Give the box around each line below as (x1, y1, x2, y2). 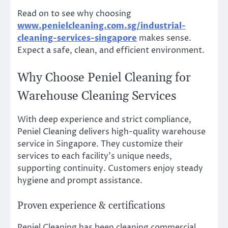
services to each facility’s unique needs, (17, 150, 172, 162)
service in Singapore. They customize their (17, 138, 183, 150)
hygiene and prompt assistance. (17, 175, 142, 186)
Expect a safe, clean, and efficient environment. (17, 44, 205, 56)
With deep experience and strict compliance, (17, 113, 191, 125)
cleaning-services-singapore (17, 32, 137, 44)
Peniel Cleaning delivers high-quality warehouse (17, 126, 206, 137)
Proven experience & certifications (17, 199, 165, 212)
